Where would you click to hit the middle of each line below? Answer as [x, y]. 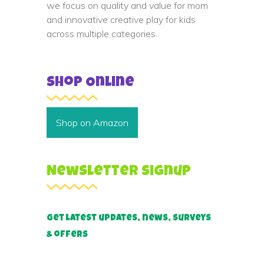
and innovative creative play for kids [121, 19]
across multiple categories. [102, 33]
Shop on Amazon [92, 122]
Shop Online [90, 83]
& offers [67, 235]
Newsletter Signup [119, 172]
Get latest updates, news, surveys [129, 218]
